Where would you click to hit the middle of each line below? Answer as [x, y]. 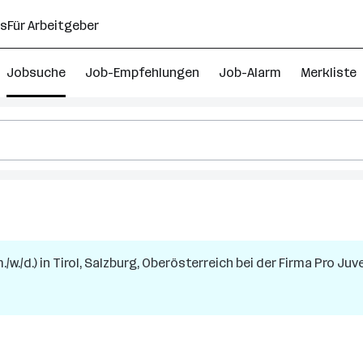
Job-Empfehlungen [142, 73]
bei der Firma [274, 263]
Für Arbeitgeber [53, 26]
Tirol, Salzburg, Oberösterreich [143, 263]
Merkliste [329, 73]
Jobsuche [36, 73]
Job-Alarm [250, 73]
